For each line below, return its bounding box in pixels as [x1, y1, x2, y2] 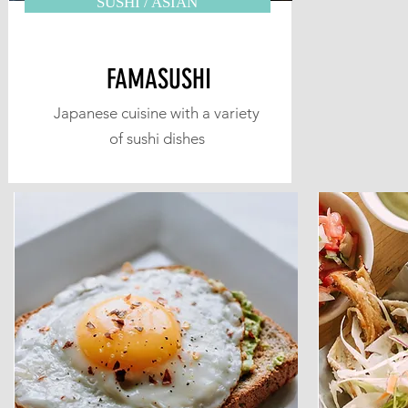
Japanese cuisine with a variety [54, 104, 260, 122]
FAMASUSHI [106, 63, 211, 96]
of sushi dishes [108, 129, 205, 148]
